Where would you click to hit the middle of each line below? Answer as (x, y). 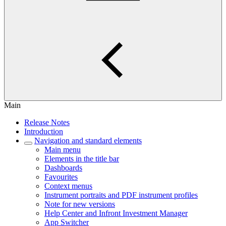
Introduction (44, 131)
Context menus (68, 186)
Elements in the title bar (82, 159)
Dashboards (63, 168)
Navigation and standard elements (88, 140)
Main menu (63, 150)
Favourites (61, 177)
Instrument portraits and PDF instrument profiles (121, 195)
